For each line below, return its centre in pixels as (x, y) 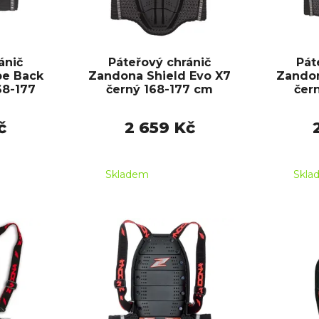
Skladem (127, 175)
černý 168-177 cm (159, 90)
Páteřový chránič (159, 63)
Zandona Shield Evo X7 (159, 76)
